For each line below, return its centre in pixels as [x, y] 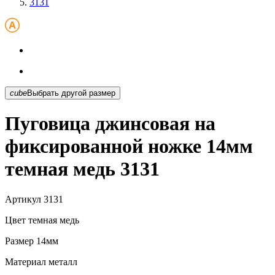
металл [62, 261]
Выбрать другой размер [71, 93]
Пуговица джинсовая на [110, 124]
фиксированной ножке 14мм [129, 146]
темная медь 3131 [82, 169]
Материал [25, 261]
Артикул [23, 199]
